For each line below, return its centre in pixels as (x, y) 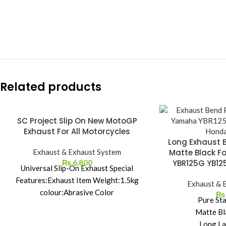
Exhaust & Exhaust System (77, 152)
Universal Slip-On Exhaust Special (77, 168)
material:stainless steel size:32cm (77, 204)
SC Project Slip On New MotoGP (77, 121)
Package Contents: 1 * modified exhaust (77, 216)
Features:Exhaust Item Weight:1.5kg (77, 180)
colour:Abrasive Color (77, 192)
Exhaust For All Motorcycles (77, 131)
